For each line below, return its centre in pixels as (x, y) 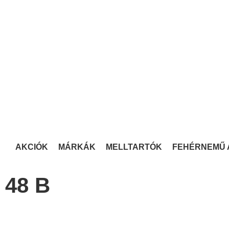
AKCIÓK (32, 147)
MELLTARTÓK (134, 147)
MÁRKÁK (77, 147)
